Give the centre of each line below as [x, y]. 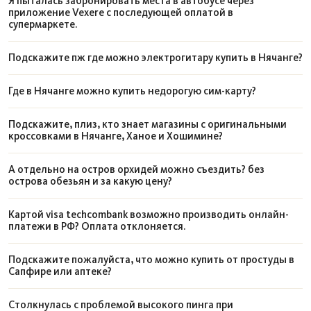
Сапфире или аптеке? [60, 271]
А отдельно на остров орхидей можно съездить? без [136, 169]
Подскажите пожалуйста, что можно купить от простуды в [151, 259]
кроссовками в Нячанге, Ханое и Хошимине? [116, 136]
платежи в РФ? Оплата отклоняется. [97, 226]
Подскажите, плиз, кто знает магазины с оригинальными [148, 124]
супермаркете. [43, 24]
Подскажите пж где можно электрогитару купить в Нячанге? [155, 57]
